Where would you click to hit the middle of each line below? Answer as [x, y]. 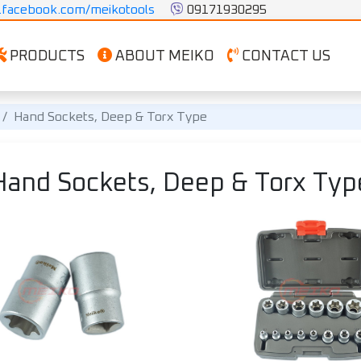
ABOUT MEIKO [163, 56]
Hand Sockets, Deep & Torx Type [110, 117]
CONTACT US [284, 56]
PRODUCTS [45, 56]
